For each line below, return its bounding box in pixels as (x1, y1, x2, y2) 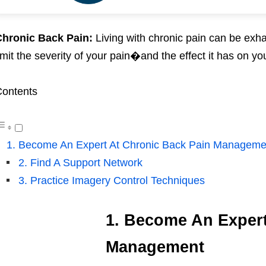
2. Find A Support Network (18, 156, 142, 169)
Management (105, 237, 204, 256)
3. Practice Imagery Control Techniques (18, 174, 205, 186)
